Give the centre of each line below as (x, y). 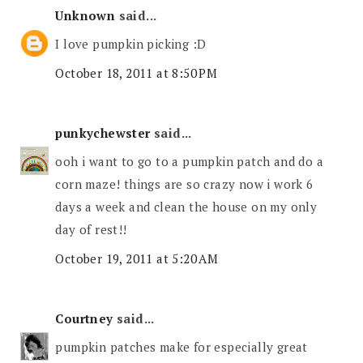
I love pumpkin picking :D (131, 44)
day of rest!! (91, 230)
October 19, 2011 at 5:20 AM (137, 258)
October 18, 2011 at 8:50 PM (137, 73)
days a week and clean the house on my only (186, 207)
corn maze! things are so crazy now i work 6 (184, 184)
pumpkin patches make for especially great (181, 347)
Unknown (85, 15)
